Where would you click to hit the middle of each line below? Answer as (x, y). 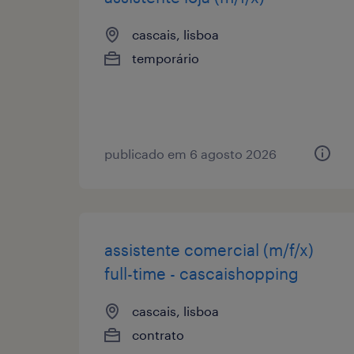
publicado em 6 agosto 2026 (190, 153)
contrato (158, 334)
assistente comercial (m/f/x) (209, 249)
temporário (166, 58)
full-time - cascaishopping (201, 273)
